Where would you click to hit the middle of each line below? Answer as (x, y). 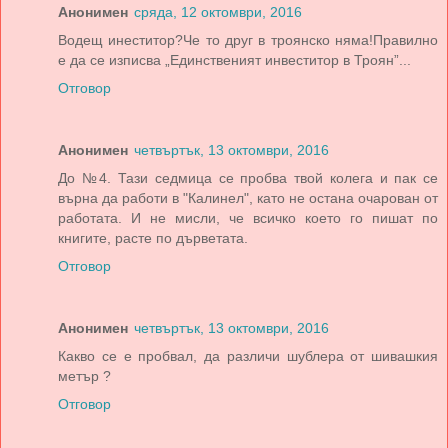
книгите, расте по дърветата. (153, 238)
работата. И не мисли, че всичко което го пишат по (248, 218)
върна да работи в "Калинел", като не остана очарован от (248, 198)
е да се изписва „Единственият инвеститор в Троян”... (234, 60)
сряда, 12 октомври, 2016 (218, 12)
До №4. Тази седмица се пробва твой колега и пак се (248, 178)
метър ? (84, 376)
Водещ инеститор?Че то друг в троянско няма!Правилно (248, 40)
